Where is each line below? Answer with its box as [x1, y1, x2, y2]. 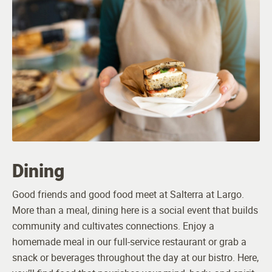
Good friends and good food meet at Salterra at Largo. [12, 188, 244, 202]
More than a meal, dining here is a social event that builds [12, 203, 258, 217]
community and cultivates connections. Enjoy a [12, 219, 214, 233]
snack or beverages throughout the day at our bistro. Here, [12, 251, 259, 265]
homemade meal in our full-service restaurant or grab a [12, 235, 246, 249]
